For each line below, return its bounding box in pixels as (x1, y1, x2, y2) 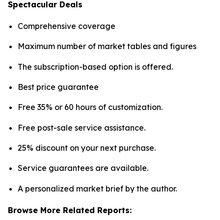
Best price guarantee (18, 82, 99, 92)
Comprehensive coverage (18, 21, 115, 31)
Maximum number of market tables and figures (18, 41, 196, 52)
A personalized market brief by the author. (18, 183, 177, 193)
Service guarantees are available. (18, 163, 148, 173)
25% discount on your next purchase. (18, 142, 156, 153)
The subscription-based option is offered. (18, 61, 173, 72)
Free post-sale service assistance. (18, 122, 145, 133)
